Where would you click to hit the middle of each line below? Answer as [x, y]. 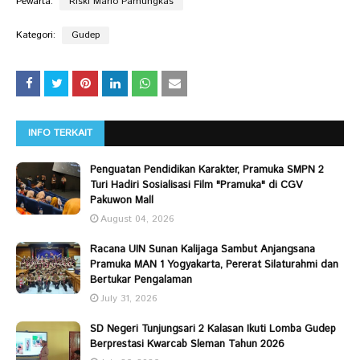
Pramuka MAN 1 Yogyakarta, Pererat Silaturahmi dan [214, 265]
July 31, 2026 [129, 299]
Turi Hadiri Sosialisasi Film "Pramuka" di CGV [196, 186]
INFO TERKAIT [60, 133]
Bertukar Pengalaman [141, 280]
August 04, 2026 [137, 219]
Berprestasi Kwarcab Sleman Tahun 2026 [187, 345]
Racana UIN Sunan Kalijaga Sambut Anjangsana [202, 250]
